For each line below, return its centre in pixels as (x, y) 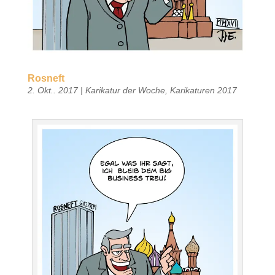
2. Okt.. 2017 (52, 90)
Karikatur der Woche (125, 90)
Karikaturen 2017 (203, 90)
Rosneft (46, 78)
